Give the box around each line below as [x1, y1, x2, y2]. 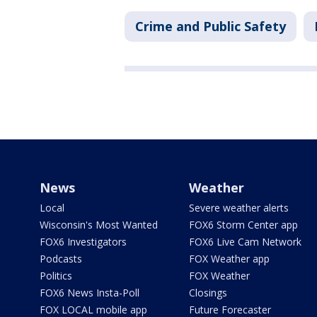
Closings [188, 285, 227, 299]
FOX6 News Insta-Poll [40, 285, 139, 299]
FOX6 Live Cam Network [188, 234, 301, 248]
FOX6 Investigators [40, 234, 127, 248]
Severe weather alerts [188, 200, 289, 214]
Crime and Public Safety [135, 18, 286, 35]
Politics [40, 268, 72, 282]
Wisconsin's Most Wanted [40, 217, 158, 231]
